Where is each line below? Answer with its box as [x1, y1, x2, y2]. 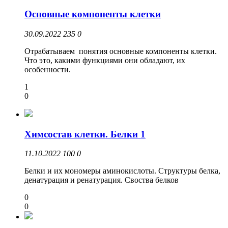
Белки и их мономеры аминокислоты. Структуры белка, [24, 166, 220, 176]
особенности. [24, 65, 71, 74]
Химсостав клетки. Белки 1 [24, 128, 146, 139]
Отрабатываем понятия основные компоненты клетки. [24, 46, 217, 55]
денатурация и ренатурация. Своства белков [24, 176, 179, 185]
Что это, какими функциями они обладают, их [24, 55, 185, 65]
